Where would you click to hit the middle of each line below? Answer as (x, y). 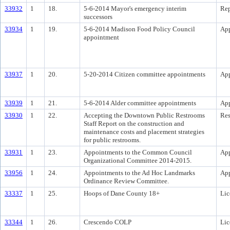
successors (98, 17)
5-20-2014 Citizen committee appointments (145, 74)
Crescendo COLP (108, 222)
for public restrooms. (112, 140)
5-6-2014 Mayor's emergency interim (135, 8)
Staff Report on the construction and (134, 123)
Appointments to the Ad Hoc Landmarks (139, 173)
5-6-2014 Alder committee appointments (140, 103)
